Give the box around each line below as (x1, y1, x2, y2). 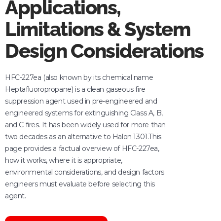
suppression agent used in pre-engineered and (5, 96, 157, 106)
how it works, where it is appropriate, (5, 155, 122, 165)
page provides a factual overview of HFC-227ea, (5, 144, 159, 153)
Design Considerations (5, 38, 204, 62)
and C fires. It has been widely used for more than (5, 120, 166, 129)
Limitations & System (5, 17, 190, 40)
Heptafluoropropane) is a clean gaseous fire (5, 84, 146, 94)
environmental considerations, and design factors (5, 167, 164, 177)
